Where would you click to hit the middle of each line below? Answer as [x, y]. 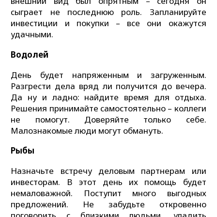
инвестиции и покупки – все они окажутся [108, 23]
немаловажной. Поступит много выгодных [108, 193]
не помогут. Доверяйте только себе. [108, 119]
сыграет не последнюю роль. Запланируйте [108, 12]
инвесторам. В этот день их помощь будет [108, 182]
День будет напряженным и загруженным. [108, 75]
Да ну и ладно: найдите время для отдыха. [108, 97]
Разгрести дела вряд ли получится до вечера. [108, 86]
